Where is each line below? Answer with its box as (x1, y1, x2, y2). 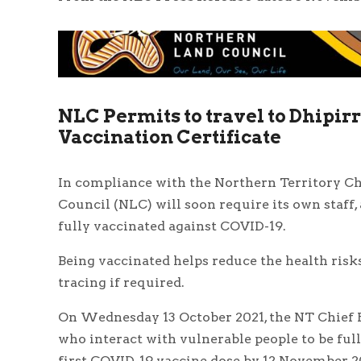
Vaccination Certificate (58, 125, 281, 148)
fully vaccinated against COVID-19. (58, 218, 286, 234)
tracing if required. (58, 274, 185, 290)
